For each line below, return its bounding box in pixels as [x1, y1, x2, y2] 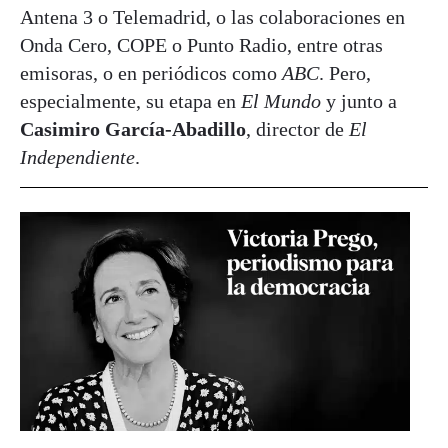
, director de [246, 117, 349, 140]
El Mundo [241, 89, 326, 112]
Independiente [20, 145, 135, 168]
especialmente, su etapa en [20, 89, 241, 112]
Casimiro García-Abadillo [20, 117, 246, 140]
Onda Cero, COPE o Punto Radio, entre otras [20, 33, 383, 56]
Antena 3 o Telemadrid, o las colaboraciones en [20, 5, 405, 28]
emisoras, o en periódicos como [20, 61, 282, 84]
